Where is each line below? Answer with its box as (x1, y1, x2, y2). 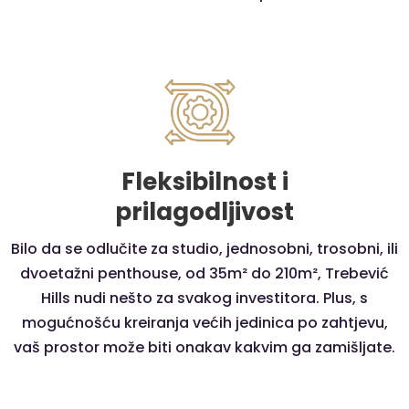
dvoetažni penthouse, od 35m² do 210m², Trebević (20, 262, 389, 284)
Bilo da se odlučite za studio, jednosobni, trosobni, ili (11, 237, 398, 259)
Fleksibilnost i (121, 164, 288, 198)
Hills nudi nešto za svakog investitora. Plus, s (41, 287, 368, 309)
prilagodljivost (115, 194, 294, 228)
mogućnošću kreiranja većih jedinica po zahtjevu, (21, 311, 388, 333)
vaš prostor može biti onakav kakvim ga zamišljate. (14, 336, 395, 358)
